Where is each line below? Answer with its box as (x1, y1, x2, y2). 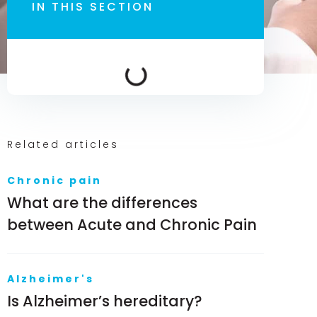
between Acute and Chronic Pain (7, 214, 257, 236)
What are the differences (7, 192, 197, 214)
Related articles (7, 137, 119, 152)
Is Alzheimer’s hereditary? (7, 291, 202, 312)
